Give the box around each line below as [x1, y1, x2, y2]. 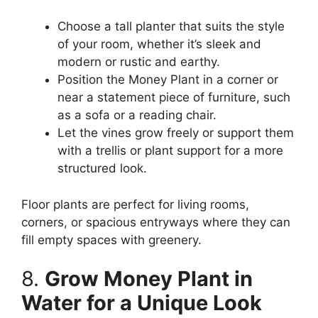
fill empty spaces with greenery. [21, 232, 202, 247]
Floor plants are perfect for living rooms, [21, 197, 249, 212]
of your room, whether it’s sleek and [57, 37, 261, 52]
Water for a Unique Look [21, 290, 262, 316]
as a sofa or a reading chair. [57, 108, 216, 123]
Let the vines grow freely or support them [57, 126, 294, 141]
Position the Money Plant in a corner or [57, 72, 278, 87]
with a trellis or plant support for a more [57, 143, 283, 158]
